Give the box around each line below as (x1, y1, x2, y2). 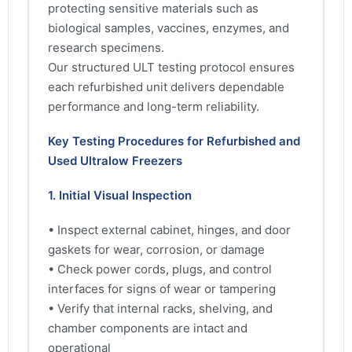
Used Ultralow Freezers (48, 152, 182, 168)
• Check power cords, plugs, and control (48, 262, 272, 277)
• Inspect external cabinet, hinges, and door (48, 222, 291, 238)
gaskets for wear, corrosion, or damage (48, 242, 265, 258)
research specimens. (48, 39, 164, 55)
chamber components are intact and (48, 321, 247, 336)
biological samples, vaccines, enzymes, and (48, 20, 289, 35)
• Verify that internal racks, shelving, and (48, 301, 273, 317)
